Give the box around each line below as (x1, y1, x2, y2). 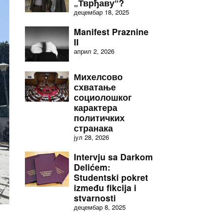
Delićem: (74, 161, 110, 173)
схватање (74, 81, 116, 93)
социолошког (74, 91, 132, 103)
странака (74, 122, 113, 134)
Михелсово (74, 70, 123, 83)
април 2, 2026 (74, 46, 114, 56)
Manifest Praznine (74, 25, 149, 38)
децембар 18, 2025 (74, 7, 129, 17)
